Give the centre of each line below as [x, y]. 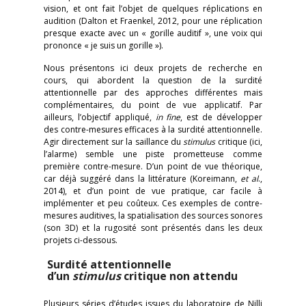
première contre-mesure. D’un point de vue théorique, [153, 166]
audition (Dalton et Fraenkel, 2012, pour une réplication [153, 21]
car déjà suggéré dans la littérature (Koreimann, [142, 179]
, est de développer [222, 117]
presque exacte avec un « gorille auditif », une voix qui [153, 33]
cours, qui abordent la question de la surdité [153, 80]
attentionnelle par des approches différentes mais [153, 93]
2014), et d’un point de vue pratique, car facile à [153, 191]
